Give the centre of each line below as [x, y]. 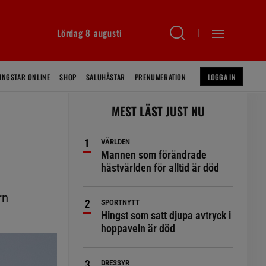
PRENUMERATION [160, 77]
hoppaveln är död [138, 228]
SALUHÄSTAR [105, 77]
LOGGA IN [221, 77]
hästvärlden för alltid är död [160, 168]
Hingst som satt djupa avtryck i [166, 215]
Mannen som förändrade [154, 155]
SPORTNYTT [121, 202]
